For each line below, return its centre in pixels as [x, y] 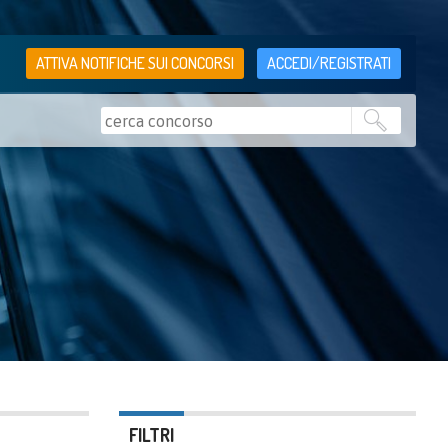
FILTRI [151, 435]
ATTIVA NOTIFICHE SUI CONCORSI [135, 63]
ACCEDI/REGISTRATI [329, 63]
